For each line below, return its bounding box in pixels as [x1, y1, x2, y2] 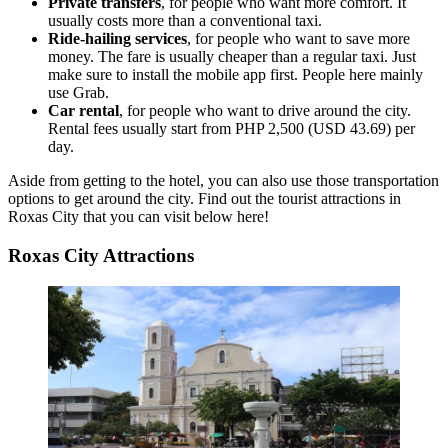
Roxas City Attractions [8, 245, 199, 266]
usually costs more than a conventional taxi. [48, 12, 322, 30]
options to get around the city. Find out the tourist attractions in [8, 190, 401, 208]
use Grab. [48, 84, 113, 102]
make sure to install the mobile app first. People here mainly [48, 66, 423, 84]
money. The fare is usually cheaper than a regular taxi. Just [48, 48, 416, 66]
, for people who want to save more [187, 30, 410, 48]
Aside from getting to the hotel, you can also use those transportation [8, 172, 439, 190]
